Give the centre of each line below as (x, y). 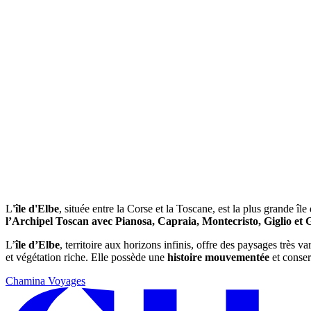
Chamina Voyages (45, 281)
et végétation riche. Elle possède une (86, 258)
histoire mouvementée (218, 258)
